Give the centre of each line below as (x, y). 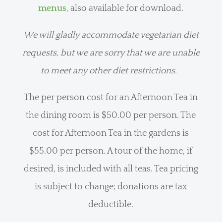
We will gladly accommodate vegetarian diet (111, 35)
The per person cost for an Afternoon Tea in (111, 97)
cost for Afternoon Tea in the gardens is (111, 133)
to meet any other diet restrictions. (111, 71)
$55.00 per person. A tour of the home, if (111, 151)
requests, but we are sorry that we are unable (111, 53)
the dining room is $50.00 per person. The (111, 115)
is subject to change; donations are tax (111, 187)
